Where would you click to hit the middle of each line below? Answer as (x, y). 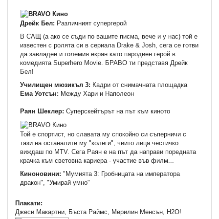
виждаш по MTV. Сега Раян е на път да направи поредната (108, 152)
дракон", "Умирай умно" (55, 182)
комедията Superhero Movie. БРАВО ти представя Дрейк (104, 63)
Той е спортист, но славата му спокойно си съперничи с (103, 134)
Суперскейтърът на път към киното (118, 111)
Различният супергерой (92, 23)
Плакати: (29, 203)
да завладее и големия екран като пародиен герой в (98, 54)
